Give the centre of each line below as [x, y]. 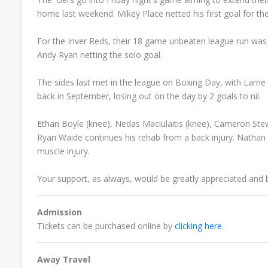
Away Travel [64, 259]
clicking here [198, 226]
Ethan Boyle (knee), [76, 123]
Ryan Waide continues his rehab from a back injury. [137, 137]
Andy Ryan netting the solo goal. [100, 54]
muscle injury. [63, 151]
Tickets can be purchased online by [106, 226]
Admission [60, 212]
